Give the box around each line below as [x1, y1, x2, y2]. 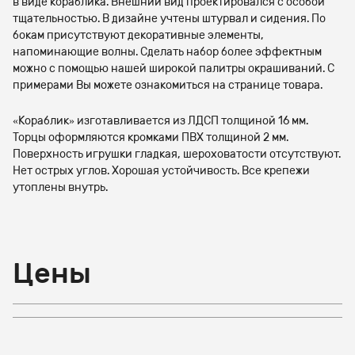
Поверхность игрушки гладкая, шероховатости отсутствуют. [13, 147, 341, 161]
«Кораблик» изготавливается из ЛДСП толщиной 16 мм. [13, 114, 308, 128]
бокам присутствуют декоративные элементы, [13, 29, 264, 42]
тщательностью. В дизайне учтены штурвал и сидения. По [13, 12, 326, 25]
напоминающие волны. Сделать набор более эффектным [13, 45, 322, 59]
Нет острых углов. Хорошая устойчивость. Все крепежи [13, 164, 310, 177]
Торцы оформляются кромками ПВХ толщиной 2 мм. [13, 131, 288, 144]
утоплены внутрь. [13, 181, 108, 194]
